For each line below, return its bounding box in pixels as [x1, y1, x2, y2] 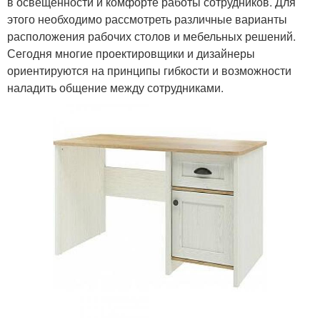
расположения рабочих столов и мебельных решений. [7, 28, 296, 45]
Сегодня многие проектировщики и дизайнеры [7, 45, 255, 62]
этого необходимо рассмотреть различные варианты [7, 11, 287, 28]
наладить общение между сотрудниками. [7, 79, 224, 96]
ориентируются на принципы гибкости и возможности [7, 62, 291, 79]
